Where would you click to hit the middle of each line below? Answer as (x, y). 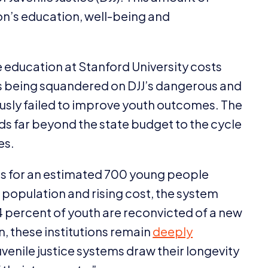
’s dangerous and (194, 85)
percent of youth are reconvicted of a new (123, 212)
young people (168, 173)
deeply (173, 231)
